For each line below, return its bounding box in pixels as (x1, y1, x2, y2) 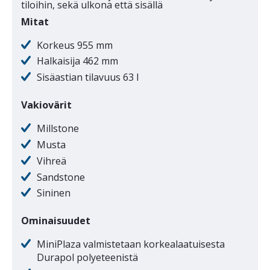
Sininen (36, 186, 71, 200)
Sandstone (36, 170, 85, 184)
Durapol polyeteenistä (36, 251, 138, 265)
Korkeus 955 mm (36, 38, 113, 52)
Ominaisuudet (21, 214, 90, 228)
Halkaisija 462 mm (36, 54, 118, 68)
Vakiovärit (21, 98, 72, 112)
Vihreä (36, 154, 66, 168)
